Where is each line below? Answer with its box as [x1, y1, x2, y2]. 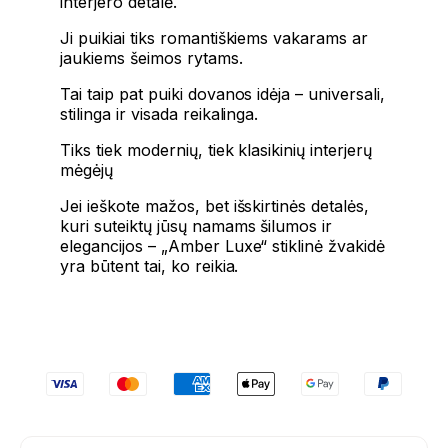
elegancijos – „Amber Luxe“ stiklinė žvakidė [60, 236, 386, 257]
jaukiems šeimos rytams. [60, 48, 243, 69]
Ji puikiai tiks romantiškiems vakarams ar [60, 28, 369, 49]
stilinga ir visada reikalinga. [60, 104, 259, 125]
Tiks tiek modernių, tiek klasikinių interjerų [60, 140, 373, 161]
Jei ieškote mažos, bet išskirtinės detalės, [60, 196, 370, 217]
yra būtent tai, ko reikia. [60, 256, 239, 277]
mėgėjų [60, 160, 113, 181]
